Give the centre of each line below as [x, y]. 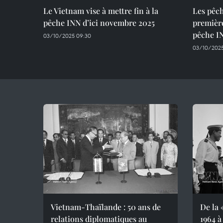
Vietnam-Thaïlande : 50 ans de [106, 207]
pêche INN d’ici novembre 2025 [99, 23]
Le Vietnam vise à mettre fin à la [101, 11]
